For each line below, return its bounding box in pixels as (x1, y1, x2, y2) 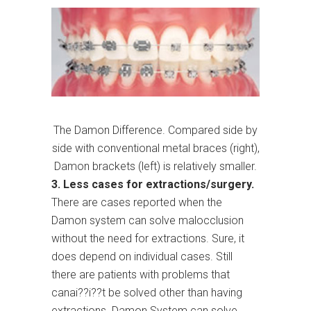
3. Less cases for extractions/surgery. (51, 178, 254, 192)
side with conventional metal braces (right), (51, 142, 260, 155)
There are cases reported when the (51, 196, 222, 210)
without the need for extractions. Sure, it (51, 232, 244, 246)
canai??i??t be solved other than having (51, 286, 242, 300)
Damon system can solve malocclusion (51, 214, 244, 228)
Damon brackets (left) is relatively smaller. (54, 160, 257, 174)
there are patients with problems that (51, 268, 230, 282)
